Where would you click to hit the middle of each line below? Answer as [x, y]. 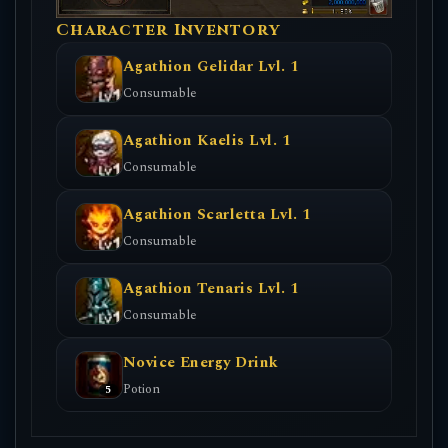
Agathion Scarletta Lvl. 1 [217, 215]
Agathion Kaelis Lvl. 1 [207, 141]
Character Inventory [168, 30]
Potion [141, 388]
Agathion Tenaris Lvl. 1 [211, 289]
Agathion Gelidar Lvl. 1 [211, 67]
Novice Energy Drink [200, 363]
